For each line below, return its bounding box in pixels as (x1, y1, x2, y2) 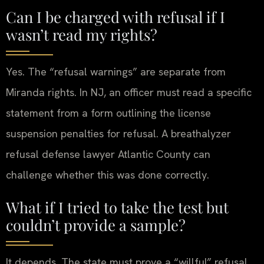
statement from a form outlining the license (6, 105, 211, 120)
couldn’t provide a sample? (6, 214, 186, 235)
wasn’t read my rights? (6, 24, 157, 44)
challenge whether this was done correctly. (6, 167, 209, 181)
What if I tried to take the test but (6, 197, 229, 217)
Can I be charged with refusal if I (6, 6, 225, 27)
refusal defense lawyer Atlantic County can (6, 147, 210, 161)
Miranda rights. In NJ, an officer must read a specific (6, 85, 252, 99)
